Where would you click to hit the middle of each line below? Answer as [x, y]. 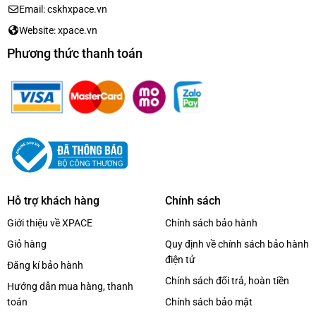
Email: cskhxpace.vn [63, 9]
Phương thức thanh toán [74, 53]
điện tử [180, 260]
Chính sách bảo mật [208, 302]
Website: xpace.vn [59, 30]
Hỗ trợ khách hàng [53, 201]
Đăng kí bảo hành [45, 266]
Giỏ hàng [26, 244]
